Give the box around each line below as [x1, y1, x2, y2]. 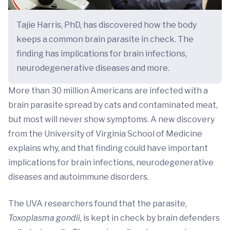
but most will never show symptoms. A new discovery [8, 114, 215, 125]
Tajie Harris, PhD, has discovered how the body [16, 20, 197, 30]
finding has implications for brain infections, [16, 49, 187, 59]
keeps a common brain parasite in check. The [16, 34, 194, 45]
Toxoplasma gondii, [8, 213, 83, 223]
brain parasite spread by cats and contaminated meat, [8, 100, 218, 110]
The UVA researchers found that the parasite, [8, 199, 187, 209]
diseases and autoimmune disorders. [8, 172, 149, 182]
